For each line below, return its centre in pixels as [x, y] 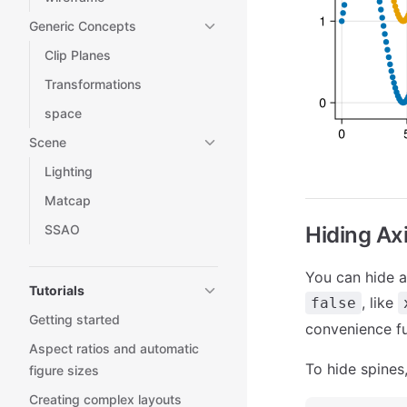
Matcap [68, 200]
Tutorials [57, 290]
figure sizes [64, 370]
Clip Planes [78, 55]
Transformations [93, 84]
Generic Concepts [83, 26]
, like [380, 303]
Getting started [74, 319]
